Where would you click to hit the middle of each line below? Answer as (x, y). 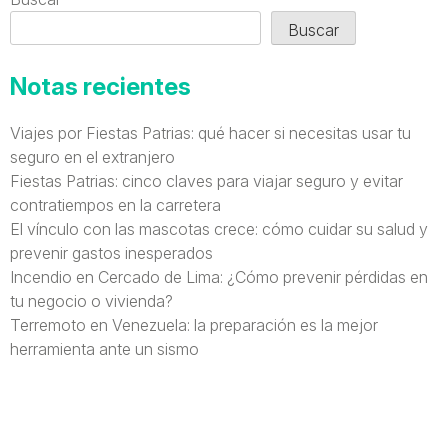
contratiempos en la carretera (115, 204)
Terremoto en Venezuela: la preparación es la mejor (194, 324)
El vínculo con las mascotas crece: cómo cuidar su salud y (219, 228)
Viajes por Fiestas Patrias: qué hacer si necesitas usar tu (210, 132)
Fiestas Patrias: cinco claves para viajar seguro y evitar (206, 180)
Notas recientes (100, 86)
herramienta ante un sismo (104, 348)
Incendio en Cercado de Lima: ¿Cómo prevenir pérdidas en (219, 276)
